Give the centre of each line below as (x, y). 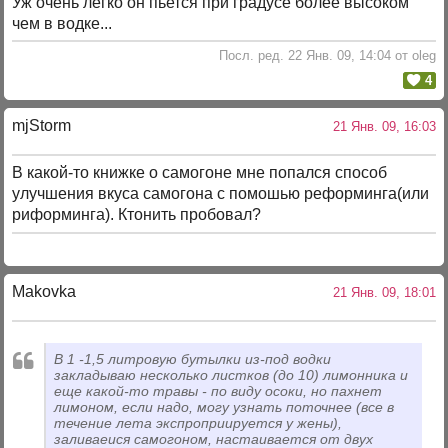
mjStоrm (42, 125)
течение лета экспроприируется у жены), (198, 423)
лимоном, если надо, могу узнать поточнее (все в (224, 407)
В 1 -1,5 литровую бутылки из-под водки (193, 359)
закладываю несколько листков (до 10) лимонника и (231, 375)
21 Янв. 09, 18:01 (380, 292)
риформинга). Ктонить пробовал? (137, 215)
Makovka (44, 291)
